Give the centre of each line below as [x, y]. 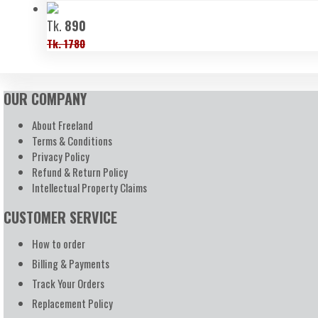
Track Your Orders [68, 283]
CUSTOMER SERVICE [60, 217]
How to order [59, 243]
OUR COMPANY [45, 99]
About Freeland [62, 125]
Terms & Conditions [72, 141]
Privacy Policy [61, 156]
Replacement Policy [72, 303]
